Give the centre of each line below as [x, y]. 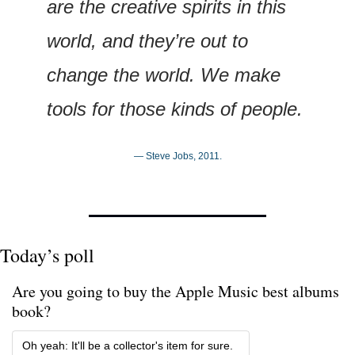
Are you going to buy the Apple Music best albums [176, 291]
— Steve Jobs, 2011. [177, 156]
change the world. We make [164, 74]
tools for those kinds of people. [175, 109]
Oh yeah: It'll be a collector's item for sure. [129, 345]
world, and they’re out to [147, 40]
